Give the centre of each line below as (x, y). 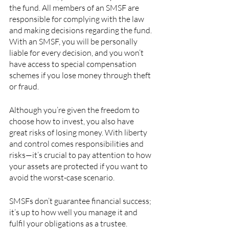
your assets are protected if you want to (79, 166)
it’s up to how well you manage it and (74, 212)
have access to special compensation (74, 64)
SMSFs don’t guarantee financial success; (81, 201)
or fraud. (24, 86)
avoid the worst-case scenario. (62, 177)
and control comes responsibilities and (77, 144)
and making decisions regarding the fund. (81, 30)
